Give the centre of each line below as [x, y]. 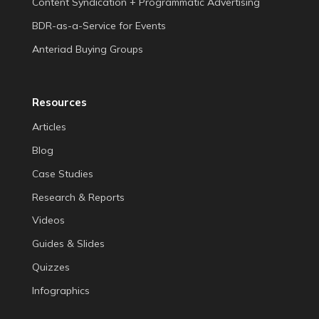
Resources [59, 102]
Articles [49, 127]
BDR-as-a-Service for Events [99, 26]
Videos [48, 220]
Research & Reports [78, 197]
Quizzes [51, 267]
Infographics [61, 291]
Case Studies [63, 173]
